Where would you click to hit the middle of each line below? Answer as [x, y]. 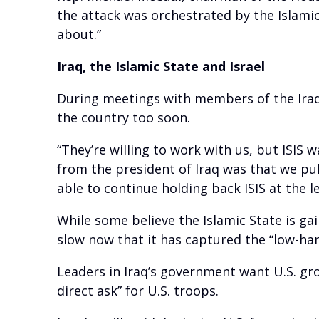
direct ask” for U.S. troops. [140, 291]
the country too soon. [124, 118]
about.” [79, 35]
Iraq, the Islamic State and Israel [161, 67]
